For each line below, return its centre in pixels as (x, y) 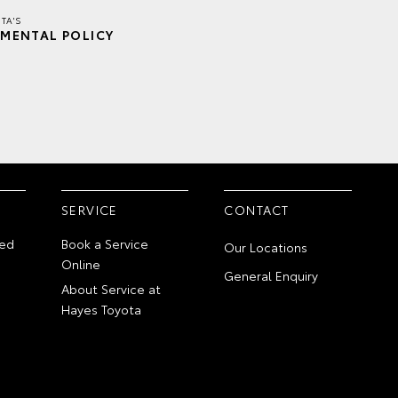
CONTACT (257, 209)
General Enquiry (271, 275)
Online (81, 263)
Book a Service (105, 243)
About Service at (111, 288)
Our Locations (266, 247)
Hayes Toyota (102, 309)
